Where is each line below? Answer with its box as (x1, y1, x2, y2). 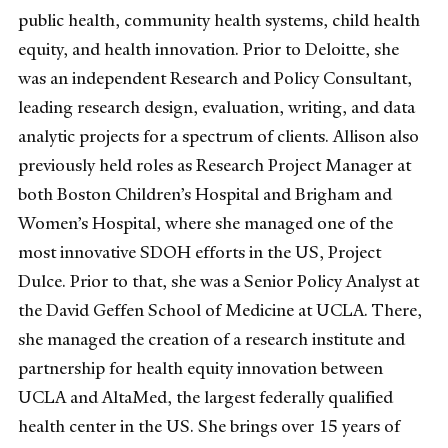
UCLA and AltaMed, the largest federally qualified (18, 385, 393, 408)
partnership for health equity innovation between (18, 356, 383, 379)
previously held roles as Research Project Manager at (18, 153, 411, 176)
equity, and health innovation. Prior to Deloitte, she (18, 37, 399, 60)
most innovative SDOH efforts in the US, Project (18, 240, 381, 263)
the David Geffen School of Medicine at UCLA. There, (18, 298, 422, 321)
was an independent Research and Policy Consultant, (18, 66, 412, 89)
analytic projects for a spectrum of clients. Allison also (18, 124, 419, 147)
